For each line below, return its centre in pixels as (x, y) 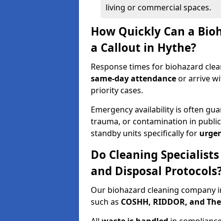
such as (106, 202)
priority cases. (117, 90)
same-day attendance (133, 78)
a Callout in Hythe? (144, 48)
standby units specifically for (145, 133)
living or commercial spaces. (158, 7)
